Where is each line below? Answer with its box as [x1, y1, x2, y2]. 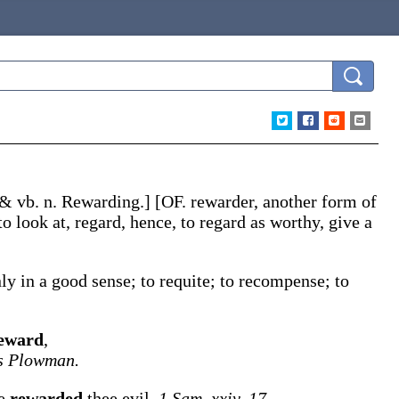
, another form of [254, 191, 377, 211]
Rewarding [61, 191, 140, 211]
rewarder [191, 191, 254, 211]
